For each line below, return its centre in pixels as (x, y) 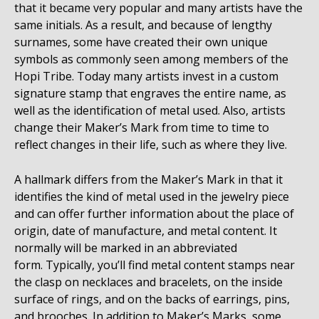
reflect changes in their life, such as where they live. (152, 145)
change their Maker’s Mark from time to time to (142, 128)
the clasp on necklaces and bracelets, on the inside (148, 282)
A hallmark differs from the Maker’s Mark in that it (148, 180)
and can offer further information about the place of (154, 214)
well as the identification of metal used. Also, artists (150, 111)
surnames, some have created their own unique (141, 42)
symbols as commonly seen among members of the (151, 59)
